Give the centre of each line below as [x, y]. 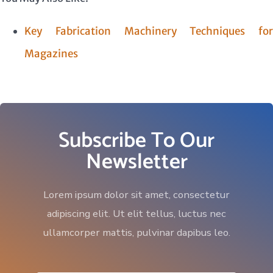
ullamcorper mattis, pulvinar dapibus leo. [136, 232]
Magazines [51, 53]
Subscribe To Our [136, 140]
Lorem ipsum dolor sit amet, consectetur [136, 194]
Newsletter [136, 162]
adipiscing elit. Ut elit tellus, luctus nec [136, 213]
